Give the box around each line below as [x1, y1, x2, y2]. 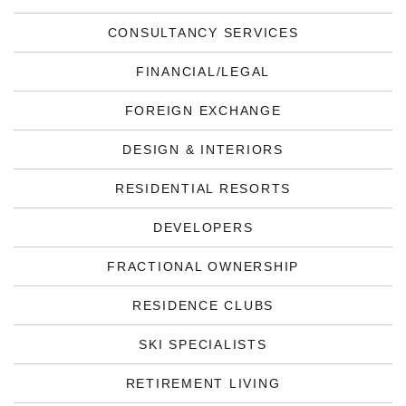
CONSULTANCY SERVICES [107, 25, 299, 40]
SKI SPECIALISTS [139, 337, 267, 352]
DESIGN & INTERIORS [122, 142, 284, 157]
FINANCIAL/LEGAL [135, 64, 271, 79]
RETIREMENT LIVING [125, 376, 281, 391]
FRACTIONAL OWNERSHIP [107, 259, 299, 274]
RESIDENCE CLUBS [131, 298, 275, 313]
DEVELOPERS [152, 220, 254, 235]
